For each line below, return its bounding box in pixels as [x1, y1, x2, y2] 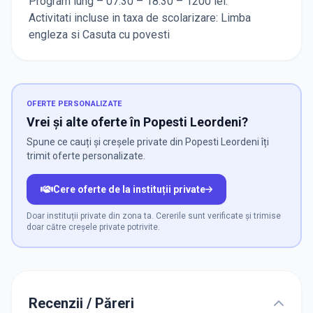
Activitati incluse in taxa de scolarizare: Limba [29, 11, 251, 25]
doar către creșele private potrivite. [27, 222, 160, 233]
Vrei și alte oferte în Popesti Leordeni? [27, 115, 248, 130]
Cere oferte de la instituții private [52, 184, 205, 196]
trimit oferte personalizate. [27, 150, 145, 162]
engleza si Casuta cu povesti [29, 28, 170, 42]
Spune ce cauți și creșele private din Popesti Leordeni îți [27, 136, 269, 148]
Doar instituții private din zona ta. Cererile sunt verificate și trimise [27, 211, 281, 221]
